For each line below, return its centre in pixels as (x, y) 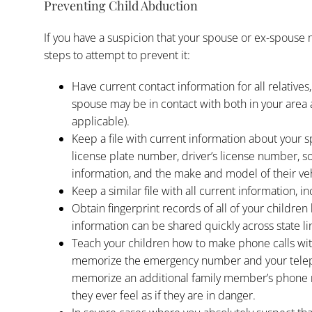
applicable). (100, 121)
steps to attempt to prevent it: (117, 55)
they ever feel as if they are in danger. (163, 295)
